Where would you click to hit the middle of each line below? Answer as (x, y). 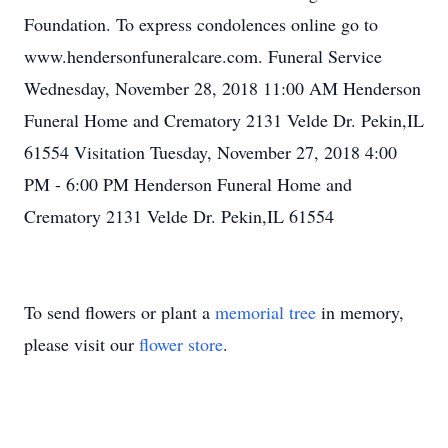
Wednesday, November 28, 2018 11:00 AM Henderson (222, 88)
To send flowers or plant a (119, 312)
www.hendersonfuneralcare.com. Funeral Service (203, 56)
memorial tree (265, 312)
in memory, (360, 312)
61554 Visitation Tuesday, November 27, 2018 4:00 (210, 152)
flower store (181, 344)
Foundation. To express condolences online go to (201, 24)
